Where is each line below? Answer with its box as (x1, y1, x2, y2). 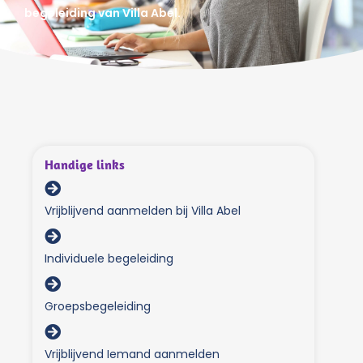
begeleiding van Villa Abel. (24, 5, 181, 21)
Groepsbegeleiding (45, 298, 151, 314)
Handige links (45, 156, 125, 173)
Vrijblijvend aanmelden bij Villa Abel (45, 203, 241, 219)
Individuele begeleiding (45, 250, 173, 267)
